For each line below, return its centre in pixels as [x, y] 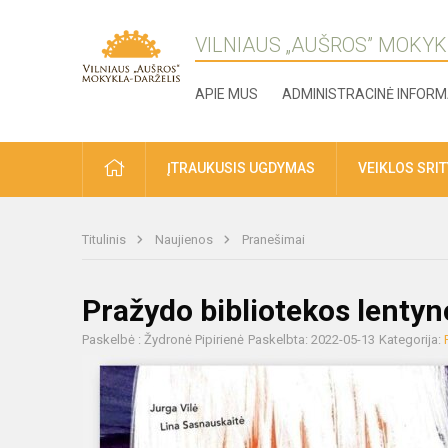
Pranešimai [273, 239]
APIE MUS [227, 94]
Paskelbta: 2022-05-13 [311, 339]
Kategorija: [411, 339]
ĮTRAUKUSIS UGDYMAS [241, 168]
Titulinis [105, 239]
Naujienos [185, 239]
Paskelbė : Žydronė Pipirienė [163, 339]
